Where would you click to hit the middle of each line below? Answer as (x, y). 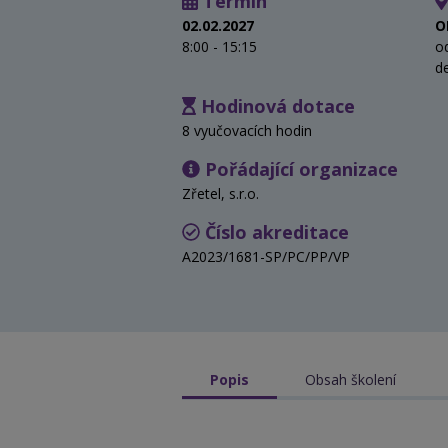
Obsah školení (350, 379)
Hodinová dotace (275, 105)
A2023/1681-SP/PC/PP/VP (266, 256)
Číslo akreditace (274, 231)
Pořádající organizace (299, 168)
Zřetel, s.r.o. (220, 193)
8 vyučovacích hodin (247, 130)
